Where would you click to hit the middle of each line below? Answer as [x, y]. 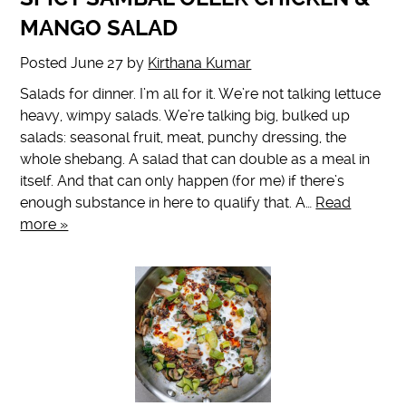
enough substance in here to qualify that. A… [168, 203]
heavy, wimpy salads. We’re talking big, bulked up [185, 116]
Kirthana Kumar [200, 63]
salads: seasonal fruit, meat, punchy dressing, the [184, 138]
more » [44, 225]
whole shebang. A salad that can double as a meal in [195, 159]
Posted [46, 63]
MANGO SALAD [99, 29]
